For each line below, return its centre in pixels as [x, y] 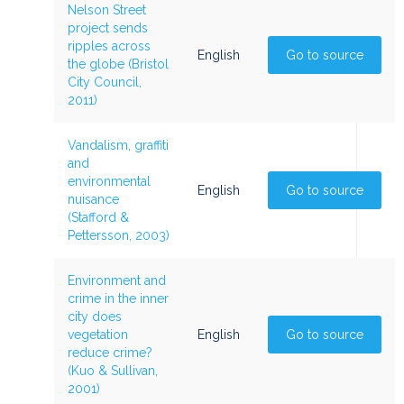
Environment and [117, 280]
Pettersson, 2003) [119, 235]
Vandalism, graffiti [118, 145]
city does [95, 317]
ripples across [109, 46]
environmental [109, 181]
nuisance [93, 199]
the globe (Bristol [118, 64]
